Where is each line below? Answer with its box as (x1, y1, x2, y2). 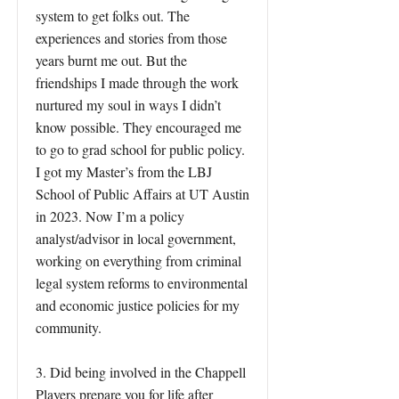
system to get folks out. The (36, 6, 190, 25)
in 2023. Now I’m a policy (36, 207, 184, 225)
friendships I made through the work (36, 73, 239, 92)
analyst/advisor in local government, (36, 229, 236, 248)
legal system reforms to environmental (36, 273, 248, 292)
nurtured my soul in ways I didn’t (36, 95, 221, 114)
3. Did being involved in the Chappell (36, 362, 246, 381)
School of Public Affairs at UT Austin (36, 184, 249, 203)
